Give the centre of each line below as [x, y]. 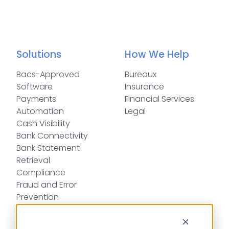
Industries [40, 219]
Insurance [144, 86]
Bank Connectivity [52, 135]
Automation [40, 111]
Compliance [41, 172]
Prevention [38, 197]
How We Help [157, 54]
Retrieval [33, 160]
